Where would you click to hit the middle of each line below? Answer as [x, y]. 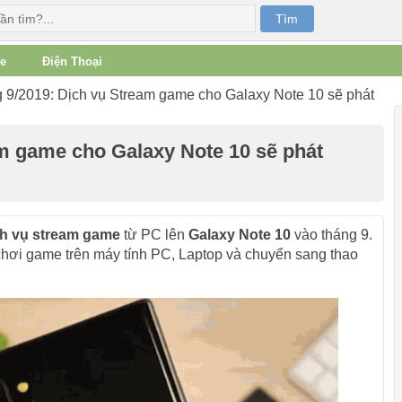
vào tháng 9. [331, 235]
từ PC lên [154, 235]
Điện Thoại [72, 61]
